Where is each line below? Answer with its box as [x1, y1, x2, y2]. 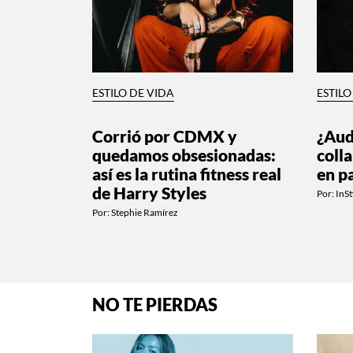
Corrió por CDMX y [92, 125, 237, 146]
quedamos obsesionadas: [92, 144, 276, 165]
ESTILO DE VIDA [92, 86, 174, 99]
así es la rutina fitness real [92, 163, 281, 184]
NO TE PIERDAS [92, 294, 217, 315]
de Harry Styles [92, 182, 206, 203]
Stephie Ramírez [111, 206, 178, 218]
